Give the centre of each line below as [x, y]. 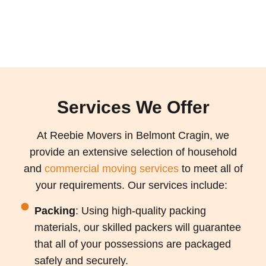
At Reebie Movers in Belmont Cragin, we [133, 136]
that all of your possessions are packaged [132, 244]
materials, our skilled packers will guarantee [137, 227]
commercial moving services [111, 169]
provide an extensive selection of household [133, 152]
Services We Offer [133, 107]
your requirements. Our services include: [132, 186]
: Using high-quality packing [140, 210]
